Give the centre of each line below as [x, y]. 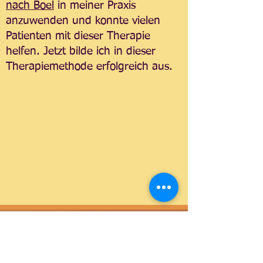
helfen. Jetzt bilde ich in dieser [81, 51]
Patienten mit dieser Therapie [78, 36]
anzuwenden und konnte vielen [83, 21]
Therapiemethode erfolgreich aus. [89, 67]
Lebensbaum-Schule [66, 252]
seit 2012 [44, 235]
